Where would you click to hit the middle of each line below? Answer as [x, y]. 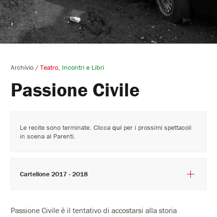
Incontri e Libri [83, 67]
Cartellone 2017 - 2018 [70, 174]
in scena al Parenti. [48, 136]
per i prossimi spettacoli [157, 127]
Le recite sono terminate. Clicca [66, 127]
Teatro [49, 67]
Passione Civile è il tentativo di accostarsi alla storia [94, 210]
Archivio [22, 67]
